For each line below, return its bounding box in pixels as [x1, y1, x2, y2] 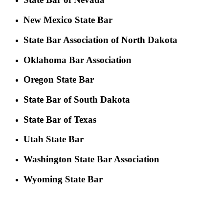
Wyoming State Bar [23, 174, 103, 184]
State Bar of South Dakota [23, 94, 130, 105]
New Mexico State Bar [23, 15, 112, 25]
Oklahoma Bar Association [23, 54, 131, 65]
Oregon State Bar [23, 74, 94, 85]
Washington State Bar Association [23, 154, 159, 165]
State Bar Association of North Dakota [23, 34, 177, 45]
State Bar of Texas [23, 114, 96, 125]
